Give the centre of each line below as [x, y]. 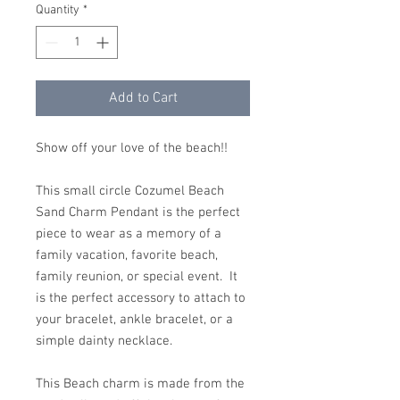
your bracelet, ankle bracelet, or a [134, 320]
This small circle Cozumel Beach [130, 191]
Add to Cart [143, 98]
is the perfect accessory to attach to [141, 298]
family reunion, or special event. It [137, 277]
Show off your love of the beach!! [142, 148]
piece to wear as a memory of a [129, 234]
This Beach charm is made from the [140, 384]
